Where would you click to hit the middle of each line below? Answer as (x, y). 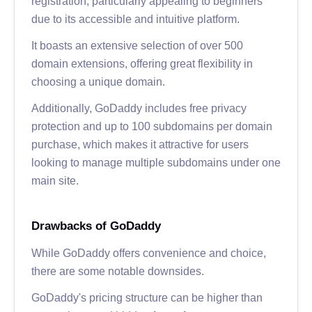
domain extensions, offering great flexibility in (142, 63)
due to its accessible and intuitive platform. (135, 18)
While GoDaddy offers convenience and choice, (149, 252)
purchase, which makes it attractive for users (140, 144)
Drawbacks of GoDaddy (96, 226)
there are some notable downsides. (118, 271)
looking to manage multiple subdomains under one (156, 162)
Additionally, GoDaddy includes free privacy (139, 108)
